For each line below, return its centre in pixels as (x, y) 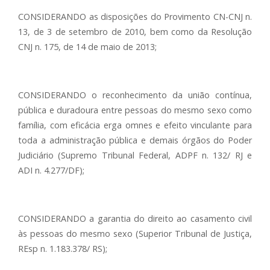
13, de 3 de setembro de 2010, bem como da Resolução (135, 32)
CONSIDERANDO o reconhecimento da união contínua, (135, 95)
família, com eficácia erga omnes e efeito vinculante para (135, 125)
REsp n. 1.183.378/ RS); (63, 249)
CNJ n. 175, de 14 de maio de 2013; (87, 47)
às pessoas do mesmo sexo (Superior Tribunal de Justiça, (135, 234)
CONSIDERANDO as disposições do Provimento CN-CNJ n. (135, 17)
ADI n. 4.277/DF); (51, 170)
